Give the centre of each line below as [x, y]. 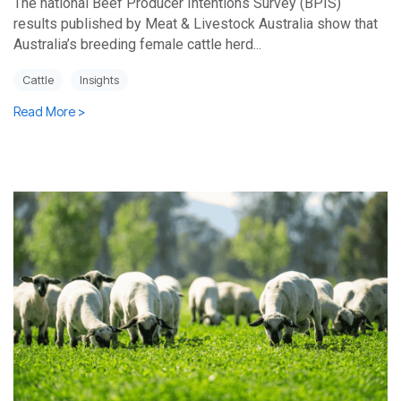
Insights [99, 81]
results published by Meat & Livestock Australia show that [196, 24]
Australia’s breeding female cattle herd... [137, 45]
